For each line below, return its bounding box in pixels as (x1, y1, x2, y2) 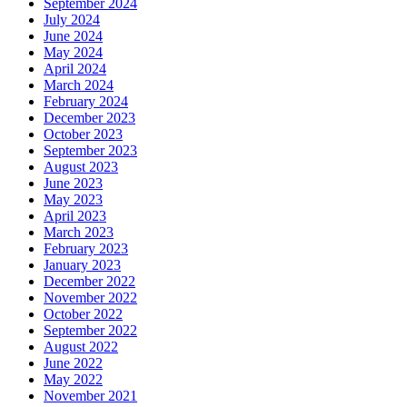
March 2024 (44, 77, 114, 94)
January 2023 (44, 257, 121, 273)
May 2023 (44, 192, 103, 208)
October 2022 (44, 306, 123, 323)
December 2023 (44, 110, 135, 126)
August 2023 (44, 159, 118, 175)
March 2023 (44, 224, 114, 241)
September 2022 (44, 323, 137, 339)
